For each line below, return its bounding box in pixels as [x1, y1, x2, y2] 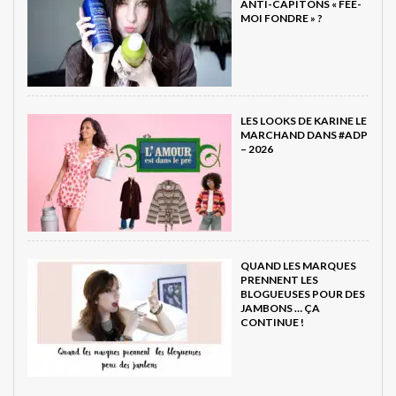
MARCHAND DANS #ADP [240, 127, 368, 141]
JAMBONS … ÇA [240, 301, 320, 315]
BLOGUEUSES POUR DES [240, 286, 365, 301]
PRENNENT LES [240, 272, 318, 286]
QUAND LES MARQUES [240, 258, 356, 272]
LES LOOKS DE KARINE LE [240, 113, 367, 127]
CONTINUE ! [240, 315, 304, 329]
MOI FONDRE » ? [240, 11, 323, 25]
